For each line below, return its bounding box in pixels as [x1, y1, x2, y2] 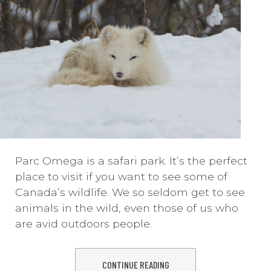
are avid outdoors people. [15, 217, 152, 230]
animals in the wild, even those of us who [15, 201, 238, 215]
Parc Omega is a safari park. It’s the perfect [15, 154, 247, 168]
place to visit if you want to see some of [15, 170, 227, 183]
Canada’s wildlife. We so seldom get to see [15, 186, 245, 199]
